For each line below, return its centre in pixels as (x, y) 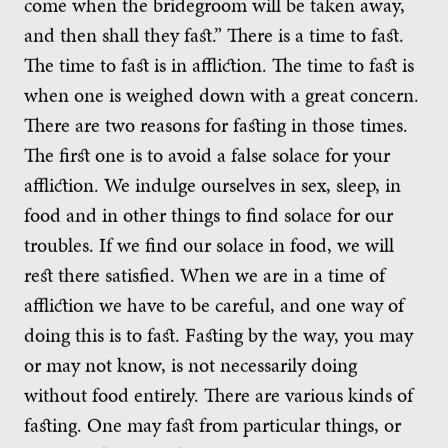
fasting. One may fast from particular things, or (212, 425)
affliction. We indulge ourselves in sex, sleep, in (212, 185)
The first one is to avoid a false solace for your (207, 155)
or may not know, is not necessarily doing (190, 365)
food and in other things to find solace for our (208, 215)
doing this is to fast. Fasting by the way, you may (218, 335)
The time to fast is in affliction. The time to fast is (219, 65)
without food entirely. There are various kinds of (218, 395)
